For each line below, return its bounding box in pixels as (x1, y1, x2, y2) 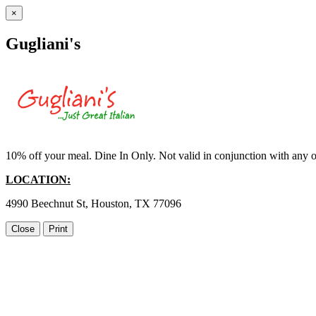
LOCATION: (6, 173, 71, 186)
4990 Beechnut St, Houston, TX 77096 (6, 197, 181, 209)
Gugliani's (6, 34, 80, 53)
